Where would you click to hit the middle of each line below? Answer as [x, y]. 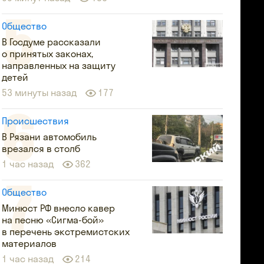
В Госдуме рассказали [52, 42]
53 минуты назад [39, 93]
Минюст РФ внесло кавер [59, 208]
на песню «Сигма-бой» [53, 220]
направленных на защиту [59, 65]
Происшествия [36, 121]
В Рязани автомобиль [49, 137]
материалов [29, 243]
